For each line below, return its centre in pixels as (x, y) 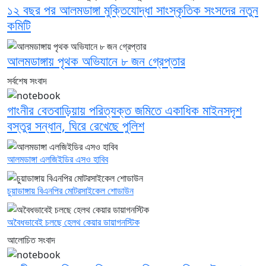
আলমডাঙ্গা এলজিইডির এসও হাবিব (58, 159)
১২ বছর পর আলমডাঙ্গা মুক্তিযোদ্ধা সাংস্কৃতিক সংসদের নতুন (133, 10)
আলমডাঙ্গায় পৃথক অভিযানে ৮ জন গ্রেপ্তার (96, 61)
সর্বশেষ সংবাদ (27, 80)
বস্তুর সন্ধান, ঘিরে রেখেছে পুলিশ (76, 126)
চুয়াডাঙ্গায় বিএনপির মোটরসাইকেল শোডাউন (70, 190)
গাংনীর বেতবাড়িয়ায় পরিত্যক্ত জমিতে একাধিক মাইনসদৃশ (124, 110)
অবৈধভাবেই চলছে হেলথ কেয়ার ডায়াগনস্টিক (73, 222)
